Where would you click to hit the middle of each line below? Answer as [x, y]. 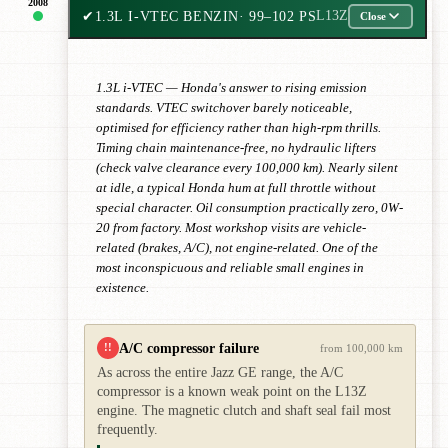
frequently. [127, 429]
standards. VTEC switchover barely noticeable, [224, 107]
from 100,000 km [361, 347]
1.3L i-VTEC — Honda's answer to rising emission [231, 87]
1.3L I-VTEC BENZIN [166, 15]
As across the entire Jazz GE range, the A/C [220, 372]
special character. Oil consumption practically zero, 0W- [249, 207]
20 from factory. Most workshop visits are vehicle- [231, 227]
